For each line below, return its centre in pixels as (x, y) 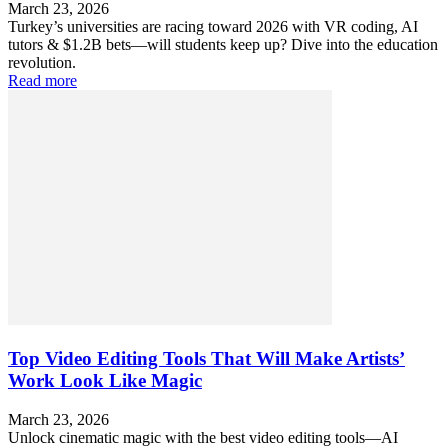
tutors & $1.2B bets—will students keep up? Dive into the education (223, 45)
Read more (42, 81)
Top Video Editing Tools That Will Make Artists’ (206, 359)
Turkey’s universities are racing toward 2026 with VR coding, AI (213, 27)
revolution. (42, 63)
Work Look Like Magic (105, 381)
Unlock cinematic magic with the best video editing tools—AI (203, 437)
